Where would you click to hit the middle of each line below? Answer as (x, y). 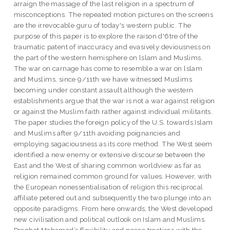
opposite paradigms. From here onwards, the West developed (113, 209)
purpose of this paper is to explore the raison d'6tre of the (106, 36)
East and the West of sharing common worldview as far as (107, 166)
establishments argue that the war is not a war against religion (114, 101)
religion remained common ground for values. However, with (113, 176)
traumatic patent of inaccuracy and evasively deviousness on (112, 47)
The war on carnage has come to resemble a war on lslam (108, 69)
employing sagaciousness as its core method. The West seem (113, 144)
